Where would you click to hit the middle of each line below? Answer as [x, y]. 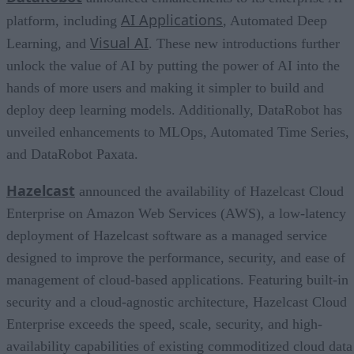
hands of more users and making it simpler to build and [165, 87]
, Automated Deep [275, 20]
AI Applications [172, 19]
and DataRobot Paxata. [72, 154]
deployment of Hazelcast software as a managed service [167, 235]
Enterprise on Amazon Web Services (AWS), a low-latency [176, 213]
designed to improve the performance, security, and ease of [176, 257]
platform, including [64, 20]
